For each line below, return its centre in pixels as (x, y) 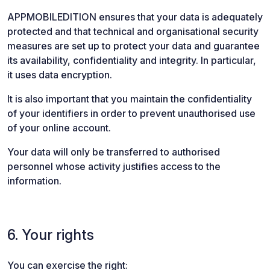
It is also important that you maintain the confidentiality (130, 99)
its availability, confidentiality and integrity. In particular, (132, 60)
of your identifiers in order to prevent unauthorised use (131, 113)
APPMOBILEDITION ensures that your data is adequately (135, 17)
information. (34, 181)
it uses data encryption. (60, 75)
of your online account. (59, 128)
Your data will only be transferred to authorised (114, 152)
